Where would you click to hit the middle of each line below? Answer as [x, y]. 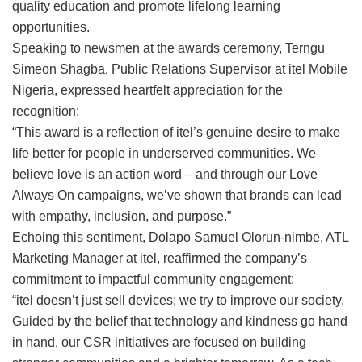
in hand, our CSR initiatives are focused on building [159, 342]
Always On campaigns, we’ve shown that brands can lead [177, 195]
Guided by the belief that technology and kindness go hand [180, 321]
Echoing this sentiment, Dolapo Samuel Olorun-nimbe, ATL [180, 237]
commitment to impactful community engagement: [153, 279]
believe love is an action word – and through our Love [165, 174]
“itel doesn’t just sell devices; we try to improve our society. [178, 300]
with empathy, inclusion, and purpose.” [122, 216]
